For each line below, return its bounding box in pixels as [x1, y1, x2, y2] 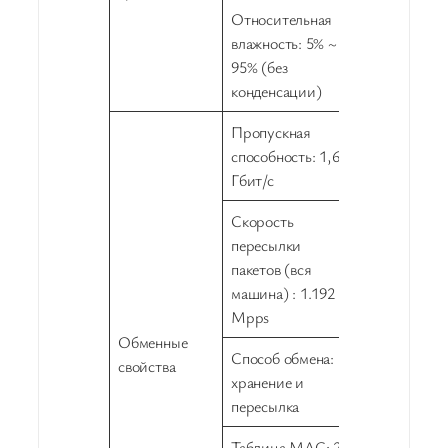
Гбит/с [231, 169, 274, 192]
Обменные [118, 331, 188, 354]
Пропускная [231, 121, 311, 144]
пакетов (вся [231, 258, 312, 281]
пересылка [231, 395, 300, 418]
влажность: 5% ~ [231, 32, 337, 55]
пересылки [231, 234, 302, 257]
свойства [118, 355, 176, 378]
